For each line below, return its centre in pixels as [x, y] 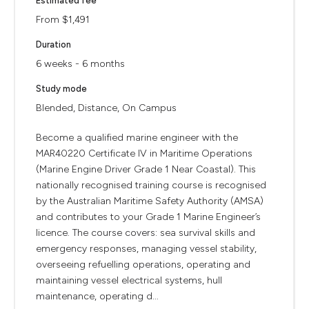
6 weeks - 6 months [80, 64]
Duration [53, 44]
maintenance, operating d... [97, 296]
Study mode [61, 89]
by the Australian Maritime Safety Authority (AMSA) [150, 201]
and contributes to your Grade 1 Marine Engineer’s [148, 217]
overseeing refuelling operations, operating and [143, 265]
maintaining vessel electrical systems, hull [129, 280]
